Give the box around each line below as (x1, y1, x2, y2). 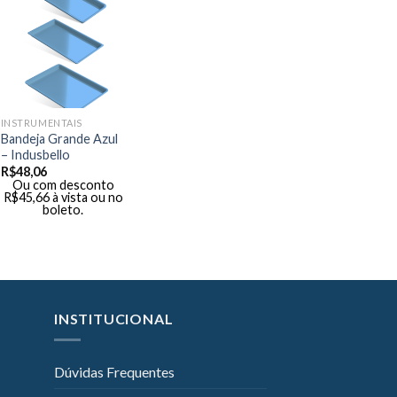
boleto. (43, 202, 83, 218)
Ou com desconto (12, 177, 114, 193)
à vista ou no (51, 190, 123, 206)
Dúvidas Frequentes (54, 363, 175, 381)
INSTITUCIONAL (54, 309, 174, 327)
